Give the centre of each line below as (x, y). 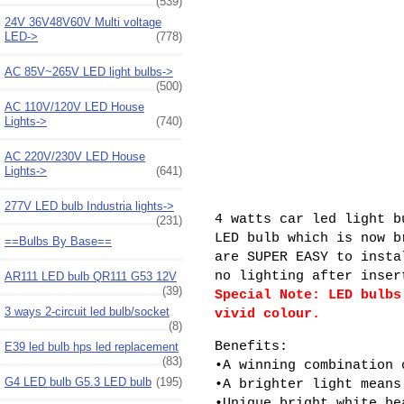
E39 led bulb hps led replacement (92, 346)
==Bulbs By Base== (58, 241)
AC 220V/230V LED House (75, 156)
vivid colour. (268, 314)
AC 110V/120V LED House (74, 106)
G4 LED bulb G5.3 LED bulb (78, 381)
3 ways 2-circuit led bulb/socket (87, 311)
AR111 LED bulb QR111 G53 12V (91, 276)
